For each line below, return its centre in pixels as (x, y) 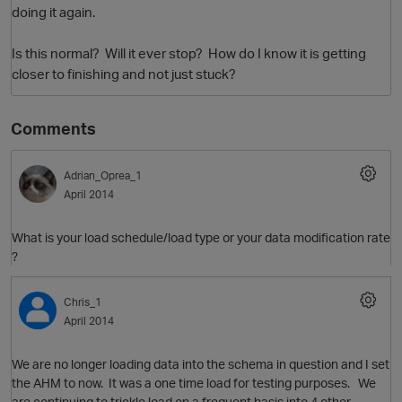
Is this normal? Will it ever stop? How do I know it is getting (189, 53)
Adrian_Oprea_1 (103, 176)
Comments (53, 129)
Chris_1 (83, 302)
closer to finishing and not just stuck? (124, 74)
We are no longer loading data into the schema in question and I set (201, 364)
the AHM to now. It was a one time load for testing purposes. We (194, 383)
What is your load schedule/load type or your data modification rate (201, 238)
